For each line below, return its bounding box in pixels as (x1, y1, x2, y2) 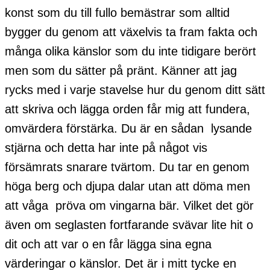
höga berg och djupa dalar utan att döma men (5, 179, 250, 193)
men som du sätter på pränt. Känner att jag (5, 63, 237, 77)
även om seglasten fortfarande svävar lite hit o (5, 218, 253, 231)
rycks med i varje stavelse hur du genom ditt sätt (5, 83, 265, 96)
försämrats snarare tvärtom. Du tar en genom (5, 160, 250, 174)
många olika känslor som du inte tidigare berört (5, 44, 256, 58)
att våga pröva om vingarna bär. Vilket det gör (5, 198, 254, 212)
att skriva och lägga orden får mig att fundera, (5, 102, 250, 116)
